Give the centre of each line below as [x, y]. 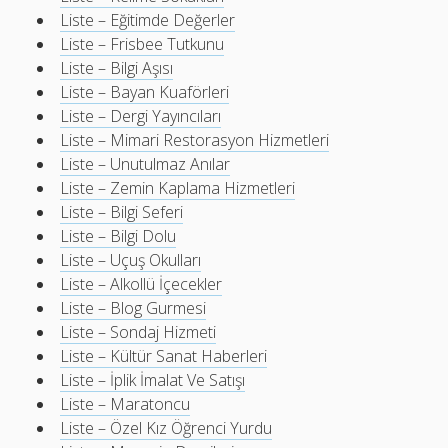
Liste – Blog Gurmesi [133, 308]
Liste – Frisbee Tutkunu [142, 44]
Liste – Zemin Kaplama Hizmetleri [178, 188]
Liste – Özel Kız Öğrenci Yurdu [166, 428]
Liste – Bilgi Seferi [122, 212]
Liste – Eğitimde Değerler [148, 20]
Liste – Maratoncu [125, 404]
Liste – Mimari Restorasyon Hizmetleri [195, 140]
